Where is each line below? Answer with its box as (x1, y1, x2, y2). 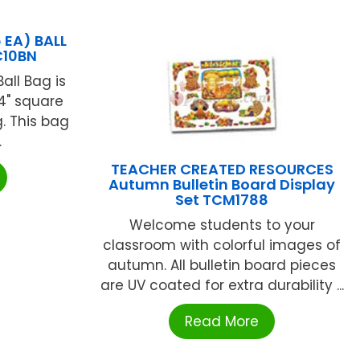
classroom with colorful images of (103, 235, 342, 255)
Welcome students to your (129, 215, 315, 235)
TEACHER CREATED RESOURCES (110, 158, 333, 179)
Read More (185, 311, 260, 331)
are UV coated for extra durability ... (100, 275, 344, 295)
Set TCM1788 (175, 189, 269, 210)
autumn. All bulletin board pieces (108, 255, 337, 275)
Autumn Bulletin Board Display (108, 174, 336, 194)
